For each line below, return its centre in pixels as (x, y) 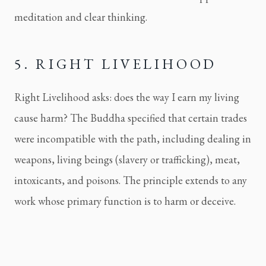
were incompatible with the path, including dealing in (133, 139)
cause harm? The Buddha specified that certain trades (131, 118)
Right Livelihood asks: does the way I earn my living (127, 97)
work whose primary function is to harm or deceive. (125, 201)
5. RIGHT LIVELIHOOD (116, 64)
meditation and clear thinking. (81, 17)
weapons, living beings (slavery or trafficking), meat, (127, 160)
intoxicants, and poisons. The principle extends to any (131, 180)
